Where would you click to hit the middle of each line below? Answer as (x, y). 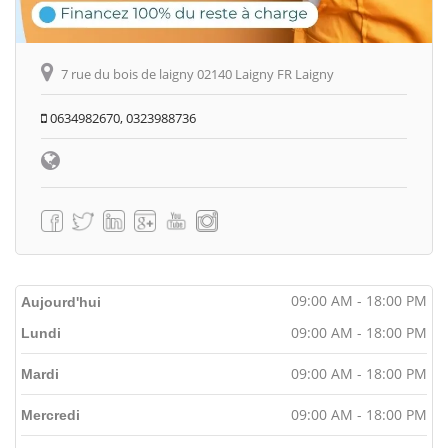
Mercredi (50, 414)
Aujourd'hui (61, 301)
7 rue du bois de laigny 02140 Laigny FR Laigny (197, 73)
